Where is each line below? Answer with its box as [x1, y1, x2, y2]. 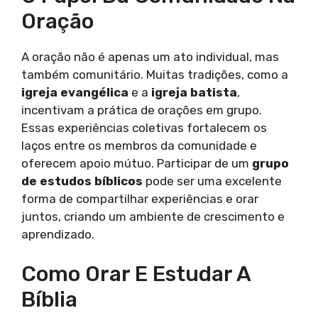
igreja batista [151, 84, 237, 99]
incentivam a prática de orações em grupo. [21, 102, 262, 117]
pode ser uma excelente [143, 173, 282, 188]
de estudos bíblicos [21, 173, 143, 188]
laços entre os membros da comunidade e [21, 138, 257, 153]
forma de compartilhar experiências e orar [21, 191, 258, 206]
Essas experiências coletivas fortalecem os [21, 120, 267, 135]
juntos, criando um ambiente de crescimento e [21, 209, 285, 224]
